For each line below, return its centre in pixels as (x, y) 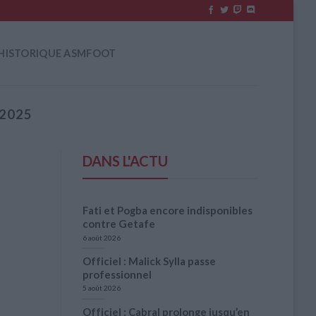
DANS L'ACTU (125, 161)
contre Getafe (119, 224)
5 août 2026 (102, 288)
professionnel (117, 274)
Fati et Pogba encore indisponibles (168, 211)
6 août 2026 (102, 237)
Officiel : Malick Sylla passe (149, 261)
